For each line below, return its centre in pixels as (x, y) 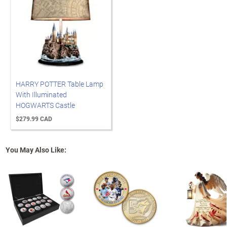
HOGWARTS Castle (45, 105)
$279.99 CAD (34, 119)
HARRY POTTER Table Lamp (60, 84)
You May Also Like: (36, 150)
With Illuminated (41, 94)
